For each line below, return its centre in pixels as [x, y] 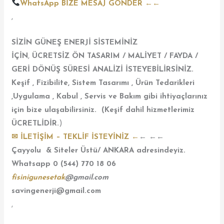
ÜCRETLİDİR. [35, 123]
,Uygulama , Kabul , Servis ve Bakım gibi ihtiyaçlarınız [110, 96]
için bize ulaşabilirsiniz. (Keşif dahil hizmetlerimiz [103, 110]
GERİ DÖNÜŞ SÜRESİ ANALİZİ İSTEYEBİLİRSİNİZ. [103, 69]
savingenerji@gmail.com [56, 191]
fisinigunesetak [38, 177]
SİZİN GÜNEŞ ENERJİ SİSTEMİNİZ [75, 42]
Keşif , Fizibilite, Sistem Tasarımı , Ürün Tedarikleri [103, 83]
